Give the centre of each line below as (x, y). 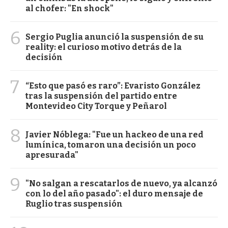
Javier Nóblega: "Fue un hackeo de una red (115, 134)
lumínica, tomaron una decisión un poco (111, 145)
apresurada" (52, 155)
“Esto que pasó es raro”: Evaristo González (113, 85)
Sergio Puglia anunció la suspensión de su (115, 37)
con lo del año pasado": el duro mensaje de (114, 193)
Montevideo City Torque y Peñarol (96, 106)
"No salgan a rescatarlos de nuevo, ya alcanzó (121, 183)
